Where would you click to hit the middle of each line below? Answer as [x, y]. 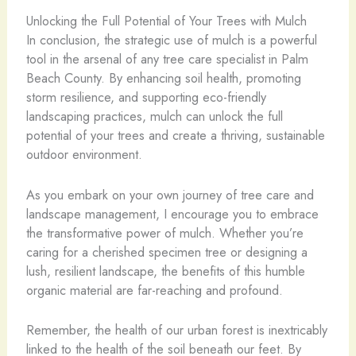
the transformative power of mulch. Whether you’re [164, 232]
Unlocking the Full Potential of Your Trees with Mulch [166, 21]
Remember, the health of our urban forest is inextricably [176, 329]
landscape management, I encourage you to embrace [172, 213]
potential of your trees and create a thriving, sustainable [175, 135]
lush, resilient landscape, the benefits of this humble [165, 271]
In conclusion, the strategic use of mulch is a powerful [171, 40]
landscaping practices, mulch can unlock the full [154, 116]
